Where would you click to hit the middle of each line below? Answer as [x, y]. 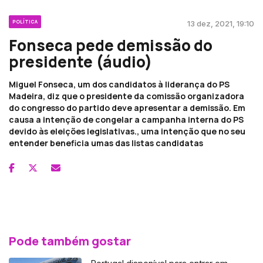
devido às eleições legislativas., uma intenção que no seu [127, 131]
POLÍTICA [25, 21]
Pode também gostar [70, 241]
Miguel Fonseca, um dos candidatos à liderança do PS [119, 84]
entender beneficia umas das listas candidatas [106, 143]
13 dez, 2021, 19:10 [221, 23]
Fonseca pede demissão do [111, 45]
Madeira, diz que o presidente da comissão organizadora [127, 96]
